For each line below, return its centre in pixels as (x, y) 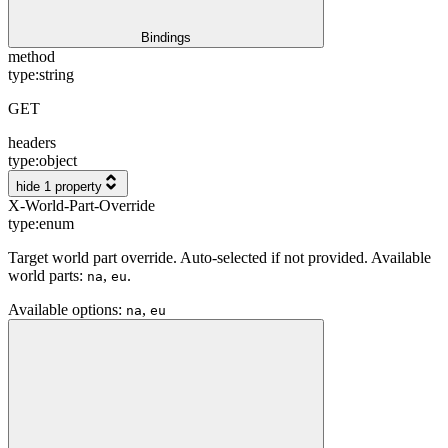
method (31, 56)
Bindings (166, 37)
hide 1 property (59, 186)
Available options (63, 309)
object (58, 160)
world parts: (47, 275)
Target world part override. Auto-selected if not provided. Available (219, 257)
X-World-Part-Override (81, 205)
